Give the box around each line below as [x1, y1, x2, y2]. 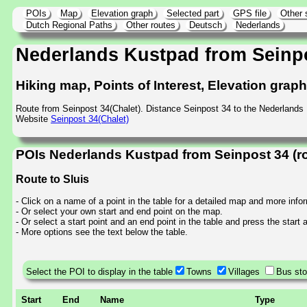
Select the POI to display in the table [26, 266, 173, 277]
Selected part [167, 8, 219, 19]
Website [16, 114, 51, 125]
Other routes [126, 20, 175, 30]
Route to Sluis [16, 173, 89, 185]
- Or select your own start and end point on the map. [16, 206, 223, 217]
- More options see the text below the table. [16, 227, 188, 238]
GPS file [233, 8, 267, 19]
